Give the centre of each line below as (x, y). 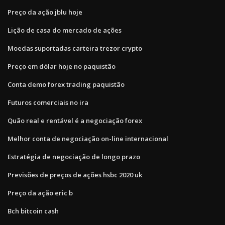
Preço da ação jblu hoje (45, 12)
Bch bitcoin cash (33, 211)
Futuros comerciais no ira (48, 102)
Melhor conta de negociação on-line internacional (88, 138)
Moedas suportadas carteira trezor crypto (75, 48)
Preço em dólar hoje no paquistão (62, 66)
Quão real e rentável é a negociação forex (75, 120)
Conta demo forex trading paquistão (66, 84)
